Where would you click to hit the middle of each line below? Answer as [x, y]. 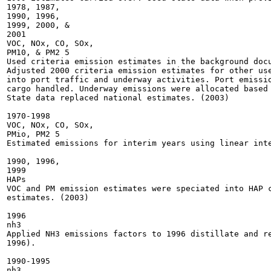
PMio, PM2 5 [33, 134]
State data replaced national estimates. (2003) [118, 98]
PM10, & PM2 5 [38, 52]
